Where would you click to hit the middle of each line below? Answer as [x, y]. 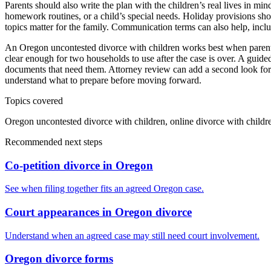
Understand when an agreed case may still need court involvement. [132, 235]
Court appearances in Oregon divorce [98, 212]
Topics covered [34, 100]
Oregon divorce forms [59, 259]
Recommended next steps [54, 142]
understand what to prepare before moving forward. [103, 80]
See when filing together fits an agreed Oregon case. [104, 189]
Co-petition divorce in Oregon [79, 165]
